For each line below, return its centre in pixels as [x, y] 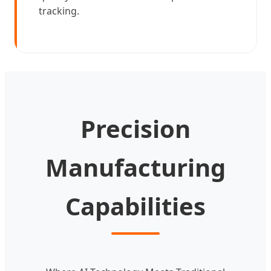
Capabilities [135, 206]
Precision [135, 129]
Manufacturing [135, 168]
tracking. [59, 11]
